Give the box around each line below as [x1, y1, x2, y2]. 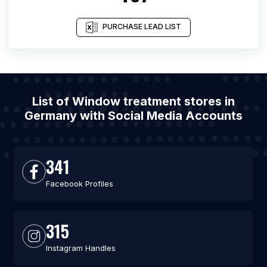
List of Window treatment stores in [32, 94, 235, 108]
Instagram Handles [45, 243, 116, 253]
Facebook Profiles [45, 179, 113, 188]
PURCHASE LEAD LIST [103, 22, 181, 32]
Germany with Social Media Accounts [24, 108, 243, 123]
